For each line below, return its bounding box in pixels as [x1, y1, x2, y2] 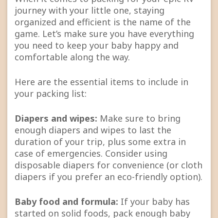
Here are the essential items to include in [15, 76, 188, 88]
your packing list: [15, 88, 87, 100]
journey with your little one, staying [15, 4, 164, 17]
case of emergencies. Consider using [15, 147, 167, 160]
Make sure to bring [97, 112, 181, 125]
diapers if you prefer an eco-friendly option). [15, 171, 202, 183]
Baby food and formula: [15, 196, 118, 208]
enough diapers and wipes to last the [15, 124, 171, 136]
